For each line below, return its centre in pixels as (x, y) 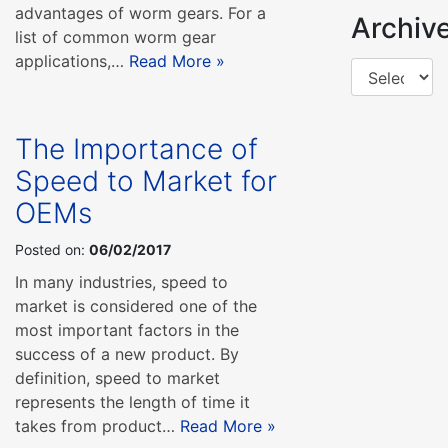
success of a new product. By (127, 353)
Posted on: (50, 249)
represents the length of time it (132, 401)
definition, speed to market (117, 377)
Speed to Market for (146, 180)
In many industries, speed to (121, 281)
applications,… (72, 60)
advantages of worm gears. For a (140, 12)
